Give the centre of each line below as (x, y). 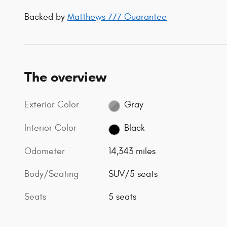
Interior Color (50, 128)
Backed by (46, 17)
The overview (65, 77)
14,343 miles (132, 152)
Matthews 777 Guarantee (117, 17)
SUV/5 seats (133, 174)
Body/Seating (51, 174)
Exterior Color (52, 104)
